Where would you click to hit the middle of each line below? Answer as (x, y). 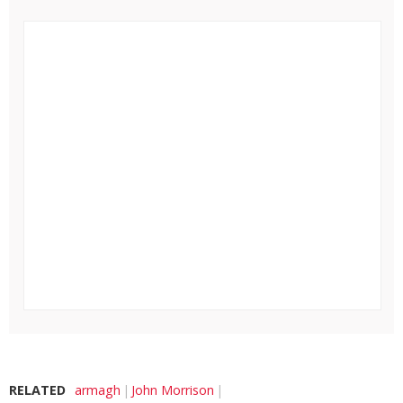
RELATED (37, 390)
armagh (98, 390)
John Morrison (173, 390)
